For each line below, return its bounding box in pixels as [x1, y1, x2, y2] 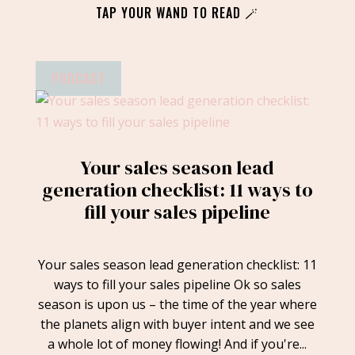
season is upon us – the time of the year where [37, 296, 317, 314]
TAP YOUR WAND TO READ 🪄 [96, 3, 259, 23]
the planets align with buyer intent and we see [40, 315, 315, 334]
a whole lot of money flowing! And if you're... [48, 335, 307, 353]
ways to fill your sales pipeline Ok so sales [53, 276, 301, 294]
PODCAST [51, 69, 105, 89]
